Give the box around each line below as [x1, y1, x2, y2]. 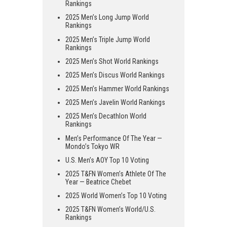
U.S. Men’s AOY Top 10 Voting [65, 156, 149, 164]
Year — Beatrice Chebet [65, 178, 131, 186]
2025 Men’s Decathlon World [65, 112, 146, 121]
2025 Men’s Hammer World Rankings [65, 85, 169, 93]
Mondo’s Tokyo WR [65, 142, 120, 150]
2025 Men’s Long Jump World [65, 13, 149, 22]
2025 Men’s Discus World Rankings [65, 70, 165, 79]
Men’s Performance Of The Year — [65, 134, 162, 142]
